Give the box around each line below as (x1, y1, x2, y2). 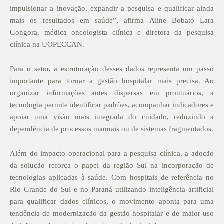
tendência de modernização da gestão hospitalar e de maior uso (10, 209, 214, 217)
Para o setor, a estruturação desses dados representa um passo (10, 64, 214, 73)
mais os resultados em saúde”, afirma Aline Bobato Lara (10, 16, 214, 24)
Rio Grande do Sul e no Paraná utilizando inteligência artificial (10, 185, 214, 193)
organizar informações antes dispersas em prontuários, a (10, 88, 214, 97)
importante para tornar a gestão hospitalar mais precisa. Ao (10, 76, 214, 85)
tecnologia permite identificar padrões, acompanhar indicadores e (10, 100, 214, 109)
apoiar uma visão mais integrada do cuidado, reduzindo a (10, 112, 214, 121)
